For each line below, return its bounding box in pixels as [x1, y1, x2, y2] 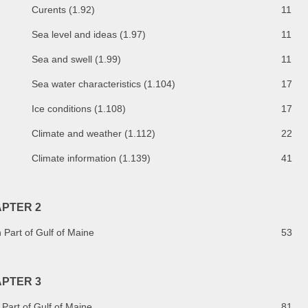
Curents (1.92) [32, 3, 95, 15]
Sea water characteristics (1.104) [32, 78, 175, 89]
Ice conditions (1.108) [32, 102, 126, 114]
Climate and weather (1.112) [32, 127, 155, 139]
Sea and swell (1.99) [32, 53, 121, 65]
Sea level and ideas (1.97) [32, 28, 146, 40]
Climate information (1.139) [32, 152, 151, 164]
